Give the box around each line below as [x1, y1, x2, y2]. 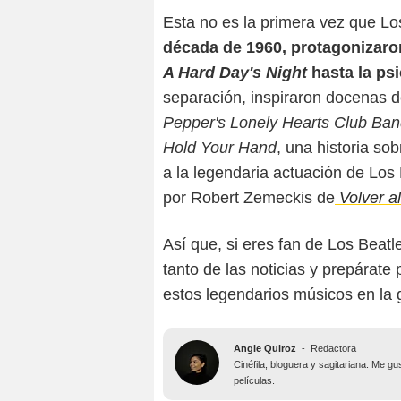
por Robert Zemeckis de [163, 189, 335, 208]
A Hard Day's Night [163, 64, 307, 82]
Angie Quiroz [234, 343, 296, 354]
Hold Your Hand [163, 139, 277, 158]
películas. [234, 375, 275, 387]
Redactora [311, 343, 356, 354]
